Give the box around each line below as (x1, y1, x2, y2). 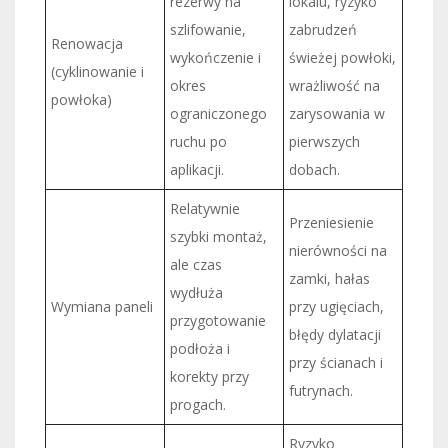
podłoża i (170, 338, 230, 358)
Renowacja (51, 33, 123, 53)
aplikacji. (170, 159, 224, 179)
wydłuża (170, 282, 223, 302)
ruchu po (170, 131, 227, 151)
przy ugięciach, (289, 296, 384, 316)
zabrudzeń (289, 19, 357, 39)
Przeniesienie (289, 212, 374, 232)
